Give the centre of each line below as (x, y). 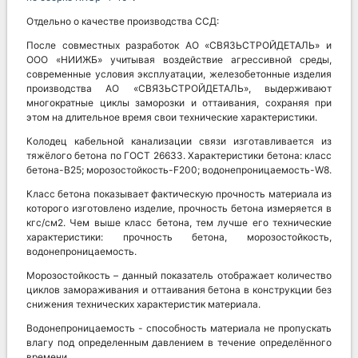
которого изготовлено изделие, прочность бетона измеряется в (179, 209)
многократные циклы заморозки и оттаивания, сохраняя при (179, 103)
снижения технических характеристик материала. (143, 304)
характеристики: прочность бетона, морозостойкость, (179, 237)
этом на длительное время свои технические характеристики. (172, 117)
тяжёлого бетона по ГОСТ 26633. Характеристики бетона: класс (179, 156)
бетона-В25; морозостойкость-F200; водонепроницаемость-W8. (179, 170)
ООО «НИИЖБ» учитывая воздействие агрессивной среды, (179, 60)
